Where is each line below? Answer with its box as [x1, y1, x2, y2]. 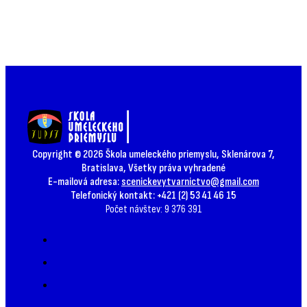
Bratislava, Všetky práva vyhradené [82, 161, 225, 175]
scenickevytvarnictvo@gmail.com [121, 175, 259, 189]
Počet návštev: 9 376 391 [105, 202, 202, 217]
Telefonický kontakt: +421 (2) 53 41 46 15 [71, 188, 236, 203]
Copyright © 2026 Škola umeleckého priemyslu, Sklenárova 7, [32, 147, 275, 162]
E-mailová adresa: [48, 175, 121, 189]
